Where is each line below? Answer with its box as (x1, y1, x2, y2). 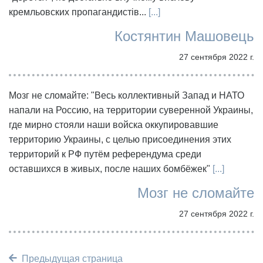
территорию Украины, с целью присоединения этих (9, 134, 231, 144)
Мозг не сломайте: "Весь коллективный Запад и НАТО (9, 90, 244, 100)
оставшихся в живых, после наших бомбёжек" (9, 163, 210, 174)
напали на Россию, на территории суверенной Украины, (9, 104, 253, 115)
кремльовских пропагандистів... (9, 6, 146, 17)
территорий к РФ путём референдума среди (9, 149, 201, 159)
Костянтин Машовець (114, 28, 254, 44)
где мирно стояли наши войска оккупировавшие (9, 119, 218, 130)
